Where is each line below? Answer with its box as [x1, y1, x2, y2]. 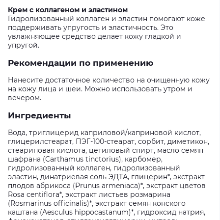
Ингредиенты [8, 110, 71, 120]
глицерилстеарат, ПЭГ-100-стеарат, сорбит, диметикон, [8, 137, 209, 146]
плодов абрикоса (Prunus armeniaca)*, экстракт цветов [8, 181, 206, 190]
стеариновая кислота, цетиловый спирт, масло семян [8, 145, 203, 155]
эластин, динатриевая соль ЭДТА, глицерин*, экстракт [8, 172, 205, 181]
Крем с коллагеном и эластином [8, 5, 128, 14]
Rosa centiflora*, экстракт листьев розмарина [8, 190, 170, 199]
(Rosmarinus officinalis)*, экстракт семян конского [8, 198, 186, 208]
